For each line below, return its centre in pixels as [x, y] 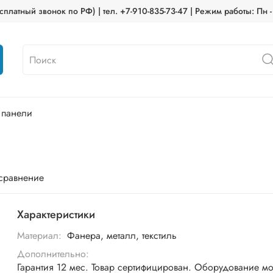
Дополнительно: [53, 253]
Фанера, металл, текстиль [122, 235]
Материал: [40, 235]
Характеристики [56, 214]
